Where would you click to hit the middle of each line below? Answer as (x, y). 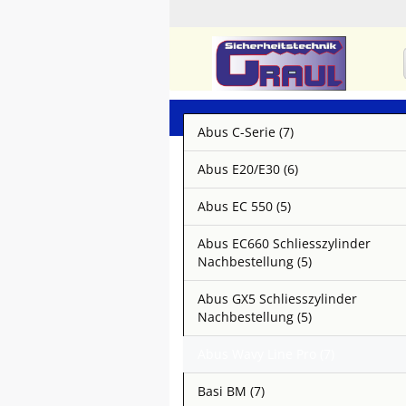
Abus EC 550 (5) (244, 206)
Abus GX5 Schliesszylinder (277, 299)
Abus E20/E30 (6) (248, 169)
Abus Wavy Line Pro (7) (266, 354)
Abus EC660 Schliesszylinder (284, 243)
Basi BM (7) (231, 391)
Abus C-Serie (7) (246, 132)
